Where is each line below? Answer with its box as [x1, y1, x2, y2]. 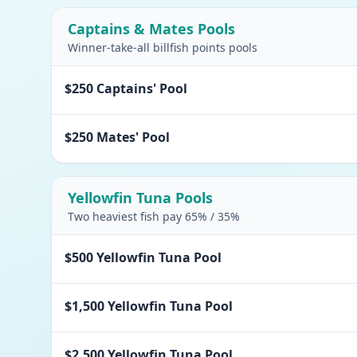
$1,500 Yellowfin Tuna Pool [65, 297, 233, 315]
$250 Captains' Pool [65, 80, 187, 97]
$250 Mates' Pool [65, 128, 170, 146]
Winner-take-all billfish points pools [68, 40, 257, 55]
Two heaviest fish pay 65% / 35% [68, 209, 240, 224]
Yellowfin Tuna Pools [68, 188, 213, 207]
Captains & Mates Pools [68, 19, 235, 38]
